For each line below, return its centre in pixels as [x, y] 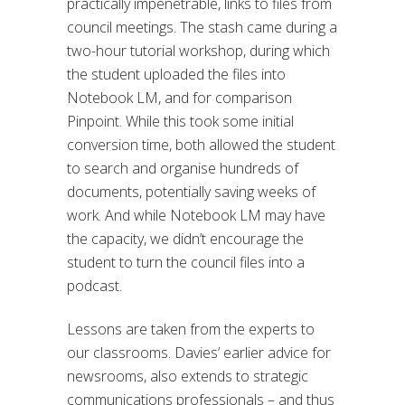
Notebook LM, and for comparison [179, 98]
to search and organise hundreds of [183, 169]
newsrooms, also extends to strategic [188, 377]
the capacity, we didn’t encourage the [185, 239]
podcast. [94, 286]
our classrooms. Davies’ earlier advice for [199, 353]
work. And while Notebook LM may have [196, 216]
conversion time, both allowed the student [201, 145]
